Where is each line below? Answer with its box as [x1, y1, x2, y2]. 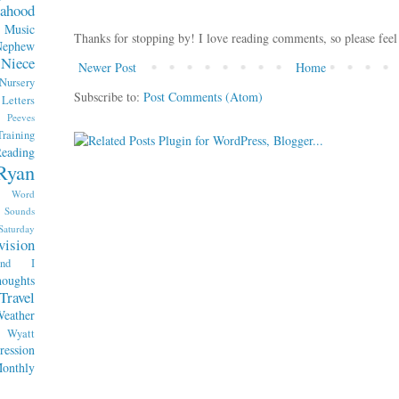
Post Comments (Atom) [143, 87, 263, 105]
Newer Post [78, 58, 136, 76]
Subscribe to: [74, 87, 143, 105]
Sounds [4, 204, 36, 217]
